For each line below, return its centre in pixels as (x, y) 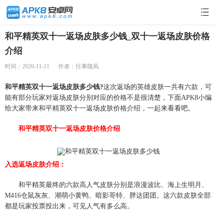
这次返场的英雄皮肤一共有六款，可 (157, 87)
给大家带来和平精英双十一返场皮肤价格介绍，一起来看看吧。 (100, 108)
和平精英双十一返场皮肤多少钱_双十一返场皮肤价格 (107, 36)
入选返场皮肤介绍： (35, 164)
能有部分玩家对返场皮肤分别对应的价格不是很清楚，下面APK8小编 (108, 98)
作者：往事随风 (78, 66)
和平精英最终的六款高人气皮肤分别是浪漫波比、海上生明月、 (107, 185)
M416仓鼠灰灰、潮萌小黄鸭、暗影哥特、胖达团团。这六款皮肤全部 (108, 195)
